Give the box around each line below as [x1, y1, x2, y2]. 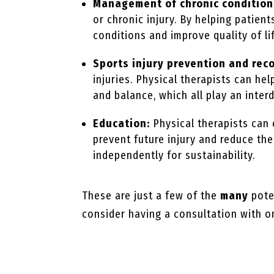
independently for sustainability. [93, 148, 256, 162]
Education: [93, 116, 150, 130]
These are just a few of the [82, 188, 221, 202]
